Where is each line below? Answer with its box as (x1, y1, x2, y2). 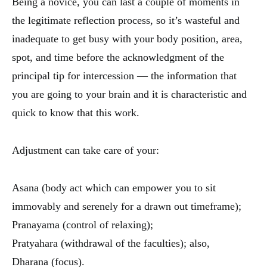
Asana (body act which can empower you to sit (12, 182, 216, 194)
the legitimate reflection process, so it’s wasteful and (12, 14, 240, 27)
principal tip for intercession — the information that (12, 70, 237, 82)
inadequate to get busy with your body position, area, (12, 33, 243, 45)
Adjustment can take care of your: (12, 144, 159, 157)
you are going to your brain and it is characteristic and (12, 88, 247, 101)
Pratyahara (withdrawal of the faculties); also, (12, 237, 210, 250)
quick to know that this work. (12, 107, 139, 119)
